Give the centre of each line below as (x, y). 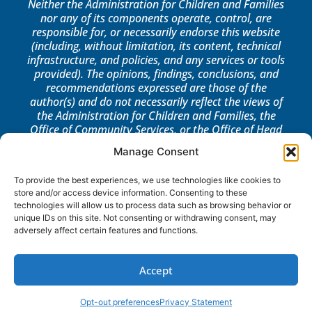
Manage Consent (156, 151)
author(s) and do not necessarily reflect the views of (156, 102)
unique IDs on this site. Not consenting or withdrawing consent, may (145, 218)
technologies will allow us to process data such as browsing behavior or (153, 205)
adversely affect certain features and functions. (106, 230)
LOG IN (156, 170)
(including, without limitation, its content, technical (156, 46)
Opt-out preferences (120, 302)
